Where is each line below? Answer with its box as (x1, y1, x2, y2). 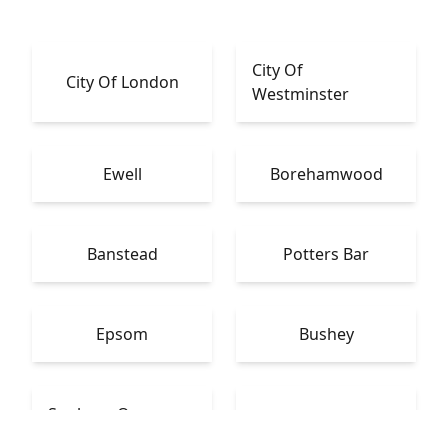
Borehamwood (269, 163, 383, 185)
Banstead (86, 243, 158, 265)
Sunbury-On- (48, 403, 145, 425)
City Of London (65, 71, 179, 93)
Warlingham (279, 415, 373, 437)
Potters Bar (283, 243, 369, 265)
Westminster (252, 83, 349, 105)
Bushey (298, 323, 354, 345)
